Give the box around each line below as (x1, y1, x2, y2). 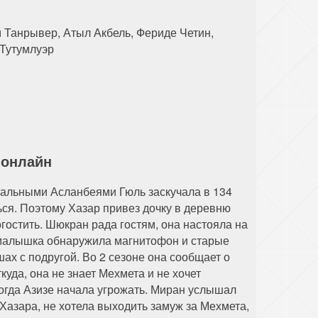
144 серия (185, 11, 245, 30)
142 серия (18, 11, 79, 30)
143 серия (102, 11, 162, 30)
